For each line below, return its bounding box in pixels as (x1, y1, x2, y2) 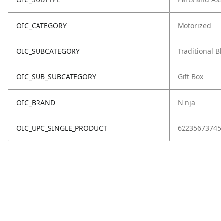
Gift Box (178, 72, 203, 81)
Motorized (178, 21, 211, 30)
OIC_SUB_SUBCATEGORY (16, 72, 96, 81)
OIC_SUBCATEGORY (16, 46, 80, 56)
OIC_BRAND (16, 98, 55, 107)
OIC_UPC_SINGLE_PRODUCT (16, 123, 107, 133)
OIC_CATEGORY (16, 21, 67, 30)
